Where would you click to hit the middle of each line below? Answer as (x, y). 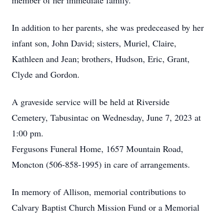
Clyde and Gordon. (46, 74)
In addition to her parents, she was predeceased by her (108, 27)
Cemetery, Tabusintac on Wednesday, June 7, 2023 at (106, 117)
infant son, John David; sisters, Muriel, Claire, (94, 43)
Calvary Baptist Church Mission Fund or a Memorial (106, 207)
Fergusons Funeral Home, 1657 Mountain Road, (98, 149)
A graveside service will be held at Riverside (91, 102)
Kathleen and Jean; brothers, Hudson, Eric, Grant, (101, 59)
